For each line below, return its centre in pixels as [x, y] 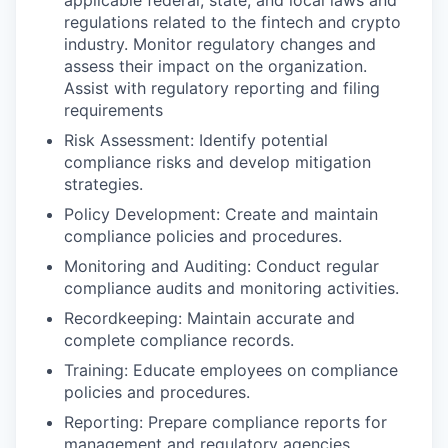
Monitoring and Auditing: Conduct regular [221, 266]
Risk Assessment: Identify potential [196, 140]
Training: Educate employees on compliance [231, 370]
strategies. [103, 184]
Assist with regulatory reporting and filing [222, 88]
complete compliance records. [179, 340]
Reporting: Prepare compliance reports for [225, 422]
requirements [113, 110]
